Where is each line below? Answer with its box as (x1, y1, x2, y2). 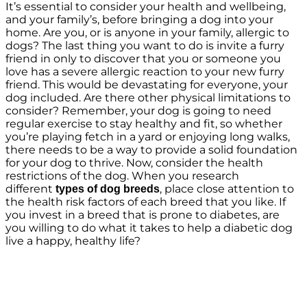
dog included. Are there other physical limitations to (5, 91, 291, 105)
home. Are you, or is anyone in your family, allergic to (5, 26, 289, 40)
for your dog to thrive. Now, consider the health (5, 156, 263, 170)
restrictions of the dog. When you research (5, 169, 239, 183)
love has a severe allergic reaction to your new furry (5, 65, 284, 79)
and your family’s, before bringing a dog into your (5, 13, 273, 27)
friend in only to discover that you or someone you (5, 52, 281, 66)
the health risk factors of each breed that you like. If (5, 195, 286, 209)
